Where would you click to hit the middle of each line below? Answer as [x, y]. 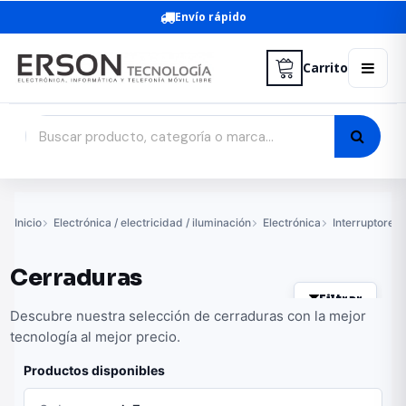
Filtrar [340, 299]
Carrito [325, 68]
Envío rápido [210, 17]
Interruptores [366, 222]
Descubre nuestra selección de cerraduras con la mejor [188, 316]
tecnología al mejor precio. [95, 337]
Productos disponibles [94, 370]
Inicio [28, 222]
